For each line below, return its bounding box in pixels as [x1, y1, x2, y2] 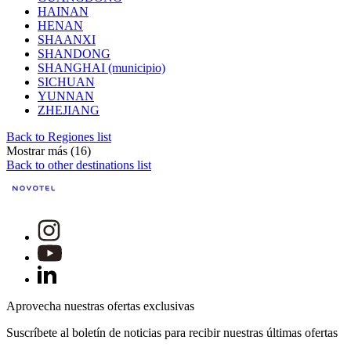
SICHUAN [38, 75, 95, 89]
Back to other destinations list [6, 158, 151, 172]
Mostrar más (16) [6, 144, 91, 158]
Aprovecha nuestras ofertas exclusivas [6, 299, 194, 313]
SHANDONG [38, 47, 110, 61]
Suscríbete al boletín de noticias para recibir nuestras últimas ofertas [6, 326, 338, 340]
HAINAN [38, 5, 89, 19]
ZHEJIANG [38, 103, 100, 118]
